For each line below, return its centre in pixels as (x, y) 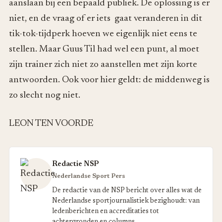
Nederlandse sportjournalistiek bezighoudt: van (126, 201)
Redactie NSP (76, 165)
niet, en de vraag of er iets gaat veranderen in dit (106, 18)
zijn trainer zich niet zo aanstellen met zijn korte (103, 64)
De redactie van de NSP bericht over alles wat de (127, 191)
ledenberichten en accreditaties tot (106, 212)
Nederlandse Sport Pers (88, 177)
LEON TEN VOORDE (51, 124)
